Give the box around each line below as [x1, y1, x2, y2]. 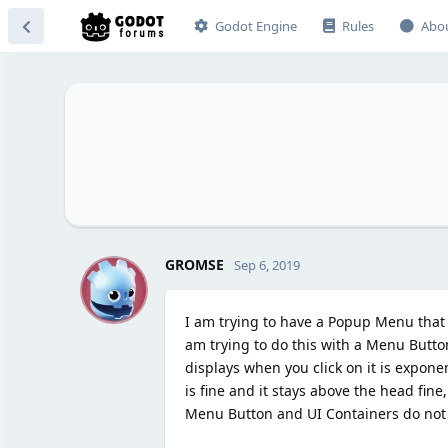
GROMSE [164, 254, 224, 274]
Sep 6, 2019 [233, 255, 300, 274]
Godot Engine [214, 17, 297, 35]
